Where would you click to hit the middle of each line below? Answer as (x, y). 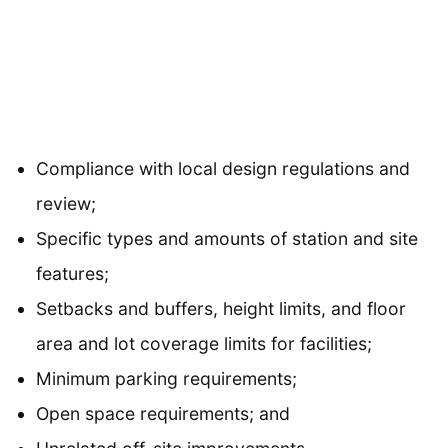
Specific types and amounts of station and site (227, 238)
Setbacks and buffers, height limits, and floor (221, 308)
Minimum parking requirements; (169, 378)
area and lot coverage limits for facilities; (204, 343)
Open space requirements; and (163, 413)
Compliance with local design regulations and (223, 168)
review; (66, 203)
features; (75, 273)
